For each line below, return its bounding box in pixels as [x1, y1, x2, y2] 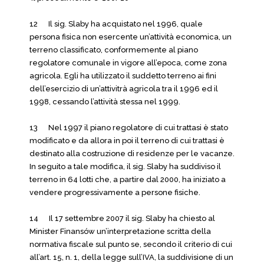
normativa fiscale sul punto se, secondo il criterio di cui [29, 240, 232, 249]
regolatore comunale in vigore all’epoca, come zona [29, 58, 227, 67]
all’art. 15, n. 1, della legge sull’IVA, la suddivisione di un [29, 253, 233, 262]
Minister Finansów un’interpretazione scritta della [29, 227, 211, 236]
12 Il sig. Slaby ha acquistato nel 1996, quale [29, 19, 203, 28]
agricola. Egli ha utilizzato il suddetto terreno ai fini [29, 71, 216, 80]
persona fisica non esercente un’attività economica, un [29, 32, 232, 41]
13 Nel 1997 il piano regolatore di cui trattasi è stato [29, 123, 228, 132]
